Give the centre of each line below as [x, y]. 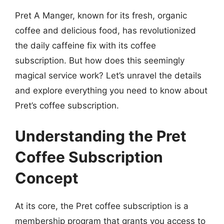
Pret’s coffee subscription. [67, 105]
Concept [47, 178]
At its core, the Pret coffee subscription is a [102, 206]
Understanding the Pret [101, 136]
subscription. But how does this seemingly [100, 60]
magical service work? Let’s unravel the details [108, 75]
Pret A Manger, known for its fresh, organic [101, 15]
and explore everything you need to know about [111, 90]
